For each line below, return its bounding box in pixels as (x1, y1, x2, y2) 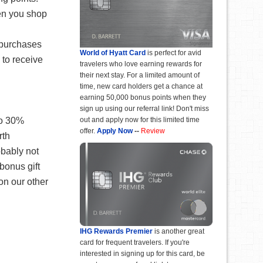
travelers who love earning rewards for (80, 60, 202, 69)
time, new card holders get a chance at (80, 82, 203, 91)
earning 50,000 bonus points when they (80, 93, 206, 102)
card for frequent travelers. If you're (80, 238, 190, 247)
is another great (153, 227, 204, 236)
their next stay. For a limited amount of (80, 71, 200, 80)
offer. (80, 127, 95, 136)
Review (141, 127, 165, 136)
